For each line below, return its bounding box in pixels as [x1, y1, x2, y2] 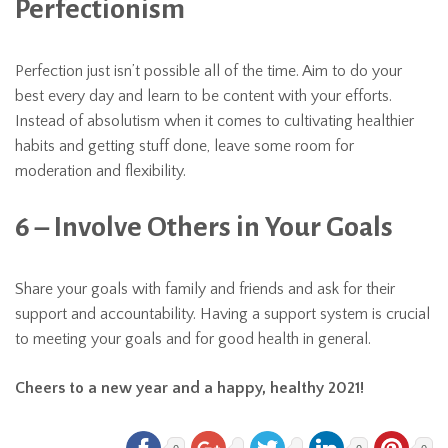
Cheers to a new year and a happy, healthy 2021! [15, 379, 368, 397]
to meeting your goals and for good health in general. [15, 330, 371, 348]
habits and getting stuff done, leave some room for [15, 137, 354, 155]
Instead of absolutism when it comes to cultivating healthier [15, 112, 414, 130]
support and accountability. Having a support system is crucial [15, 305, 430, 323]
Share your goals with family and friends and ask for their [15, 280, 395, 298]
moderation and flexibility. [15, 162, 186, 180]
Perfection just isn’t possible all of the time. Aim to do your [15, 62, 402, 80]
